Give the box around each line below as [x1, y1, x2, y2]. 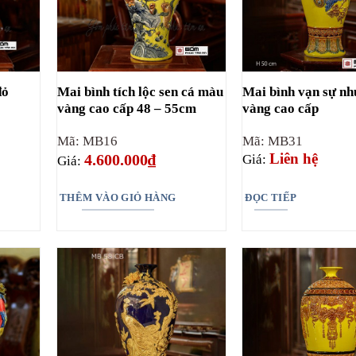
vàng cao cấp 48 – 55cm [56, 100, 196, 116]
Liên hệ [269, 149, 319, 167]
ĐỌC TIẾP [245, 192, 297, 204]
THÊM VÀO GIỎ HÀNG [59, 192, 176, 204]
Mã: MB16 [56, 133, 118, 149]
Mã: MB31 [242, 133, 304, 149]
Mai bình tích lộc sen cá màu [56, 83, 223, 99]
